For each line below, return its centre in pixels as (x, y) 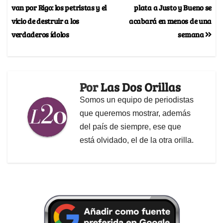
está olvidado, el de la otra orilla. (137, 140)
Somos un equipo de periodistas (137, 100)
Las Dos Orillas (141, 87)
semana (192, 34)
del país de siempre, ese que (130, 126)
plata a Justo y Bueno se (173, 7)
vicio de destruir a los (45, 20)
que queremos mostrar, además (135, 113)
